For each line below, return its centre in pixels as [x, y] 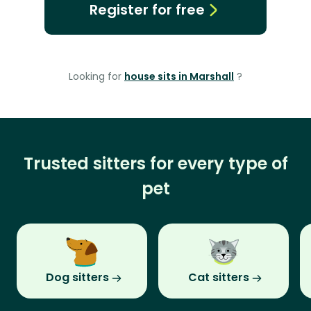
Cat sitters [219, 278]
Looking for [96, 77]
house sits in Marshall [179, 77]
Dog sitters [77, 278]
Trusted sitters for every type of [155, 164]
